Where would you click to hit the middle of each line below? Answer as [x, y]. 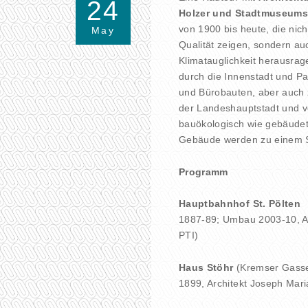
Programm [203, 172]
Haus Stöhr [206, 267]
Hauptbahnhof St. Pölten [240, 203]
